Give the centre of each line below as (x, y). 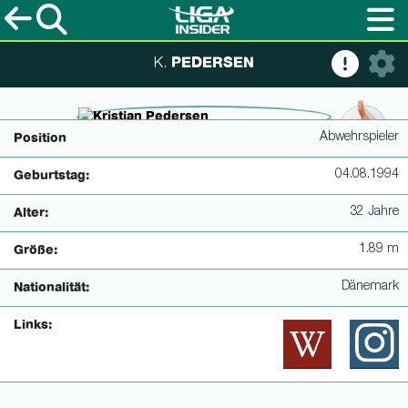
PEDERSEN (210, 63)
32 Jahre (374, 212)
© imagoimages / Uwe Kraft (175, 71)
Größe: (36, 250)
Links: (33, 325)
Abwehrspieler (359, 138)
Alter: (31, 213)
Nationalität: (51, 288)
